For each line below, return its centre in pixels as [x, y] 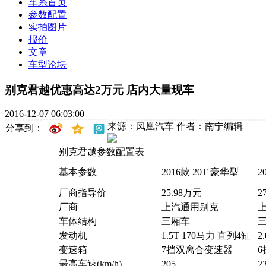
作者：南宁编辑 [210, 126]
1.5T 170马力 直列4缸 [206, 236]
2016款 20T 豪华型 [200, 172]
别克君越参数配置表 [101, 152]
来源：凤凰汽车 [141, 126]
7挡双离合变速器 [197, 250]
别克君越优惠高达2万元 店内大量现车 [99, 90]
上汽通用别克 [190, 207]
